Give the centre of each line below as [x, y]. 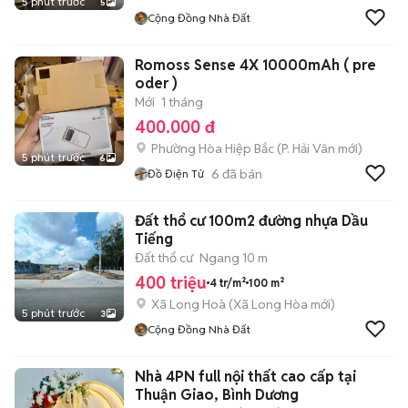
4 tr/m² [228, 282]
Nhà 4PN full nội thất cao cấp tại [245, 377]
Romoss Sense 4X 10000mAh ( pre [239, 65]
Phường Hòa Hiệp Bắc [213, 148]
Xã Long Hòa [270, 304]
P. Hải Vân [308, 148]
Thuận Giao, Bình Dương [217, 395]
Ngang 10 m [234, 258]
